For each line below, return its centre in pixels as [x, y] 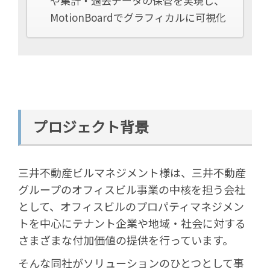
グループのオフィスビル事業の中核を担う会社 [132, 189]
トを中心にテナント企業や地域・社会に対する [132, 223]
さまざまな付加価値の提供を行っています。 [126, 240]
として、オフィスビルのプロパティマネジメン [131, 206]
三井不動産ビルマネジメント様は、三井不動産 [132, 172]
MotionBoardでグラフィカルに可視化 [138, 17]
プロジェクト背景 [91, 127]
